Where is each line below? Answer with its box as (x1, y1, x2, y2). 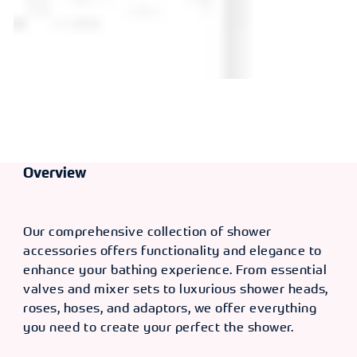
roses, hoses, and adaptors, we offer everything (23, 300, 317, 316)
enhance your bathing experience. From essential (23, 261, 328, 278)
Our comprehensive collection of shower (23, 223, 272, 240)
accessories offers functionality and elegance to (23, 242, 322, 259)
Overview (23, 164, 87, 182)
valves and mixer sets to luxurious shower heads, (23, 280, 328, 297)
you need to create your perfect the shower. (23, 319, 294, 335)
